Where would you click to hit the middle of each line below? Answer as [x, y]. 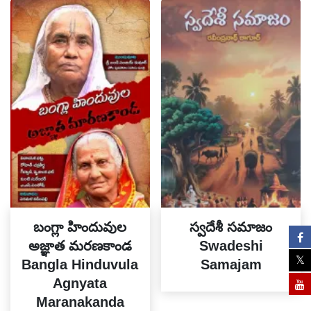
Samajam [231, 265]
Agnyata [80, 284]
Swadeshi [231, 246]
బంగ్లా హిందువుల [80, 227]
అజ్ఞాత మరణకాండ [80, 246]
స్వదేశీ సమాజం [231, 227]
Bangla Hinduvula [80, 265]
